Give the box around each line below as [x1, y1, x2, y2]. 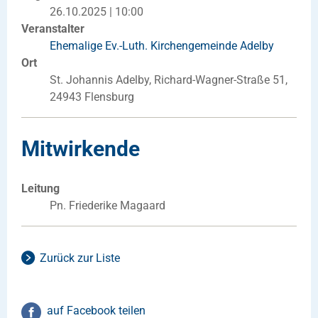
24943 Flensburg [50, 89, 134, 104]
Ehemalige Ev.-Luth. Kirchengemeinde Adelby [50, 38, 274, 53]
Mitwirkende [21, 136, 140, 161]
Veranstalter [21, 21, 84, 35]
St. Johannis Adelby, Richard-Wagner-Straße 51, [50, 72, 287, 87]
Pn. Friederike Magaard [50, 198, 165, 212]
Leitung [21, 181, 60, 195]
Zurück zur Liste [40, 251, 120, 265]
